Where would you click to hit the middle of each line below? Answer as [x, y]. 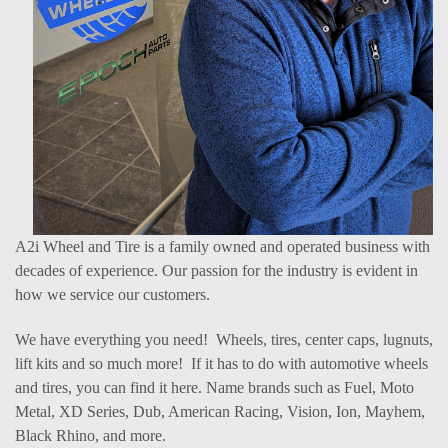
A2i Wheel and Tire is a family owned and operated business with [222, 247]
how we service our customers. [114, 295]
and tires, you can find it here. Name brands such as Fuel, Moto [214, 388]
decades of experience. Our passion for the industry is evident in [216, 271]
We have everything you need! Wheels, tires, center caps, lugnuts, [224, 340]
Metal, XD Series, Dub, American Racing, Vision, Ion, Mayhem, [220, 412]
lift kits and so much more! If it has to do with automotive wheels [221, 364]
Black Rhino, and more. [90, 436]
